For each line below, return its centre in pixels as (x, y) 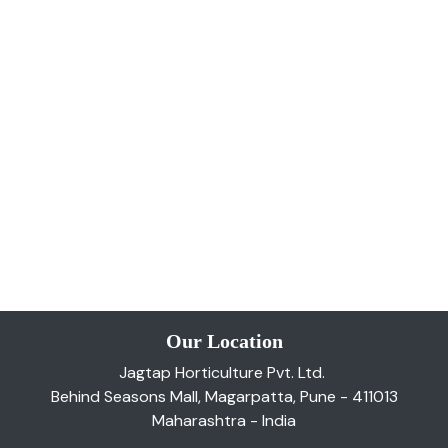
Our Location (224, 341)
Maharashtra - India (224, 421)
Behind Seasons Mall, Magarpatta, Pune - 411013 (224, 397)
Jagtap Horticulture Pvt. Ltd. (222, 373)
